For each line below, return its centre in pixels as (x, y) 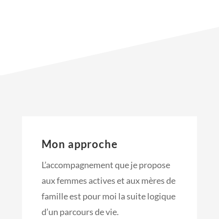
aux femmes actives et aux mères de (108, 181)
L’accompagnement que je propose (106, 165)
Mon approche (79, 144)
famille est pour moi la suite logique (108, 196)
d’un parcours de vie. (80, 212)
